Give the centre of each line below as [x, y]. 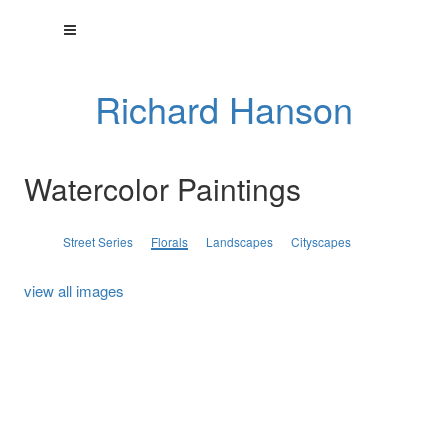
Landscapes [239, 241]
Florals [169, 241]
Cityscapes [320, 241]
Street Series [97, 241]
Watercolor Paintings [162, 188]
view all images [73, 290]
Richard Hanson [224, 108]
